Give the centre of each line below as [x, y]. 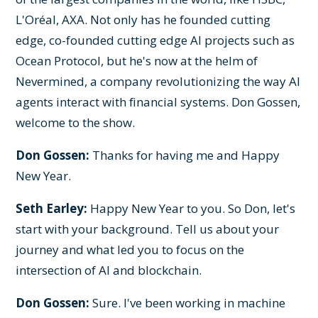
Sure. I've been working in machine [188, 302]
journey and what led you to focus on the [130, 249]
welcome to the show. [76, 122]
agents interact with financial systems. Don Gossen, [158, 102]
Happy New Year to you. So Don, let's [192, 208]
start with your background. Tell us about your [148, 229]
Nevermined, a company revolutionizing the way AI [158, 81]
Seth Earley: [52, 208]
